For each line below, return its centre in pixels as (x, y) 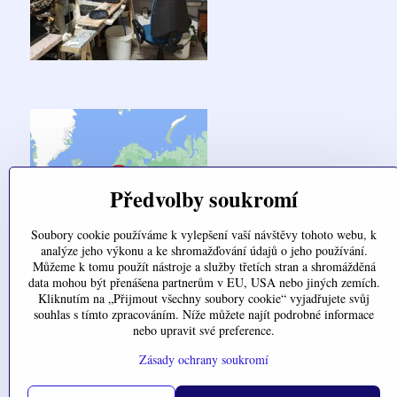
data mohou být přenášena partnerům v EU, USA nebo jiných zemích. (204, 282)
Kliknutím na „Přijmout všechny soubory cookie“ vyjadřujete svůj (204, 298)
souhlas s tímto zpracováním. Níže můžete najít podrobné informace (204, 314)
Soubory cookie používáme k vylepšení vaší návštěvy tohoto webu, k (204, 234)
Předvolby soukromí (204, 199)
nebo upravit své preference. (204, 330)
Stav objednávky (71, 359)
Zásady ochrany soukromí (204, 359)
